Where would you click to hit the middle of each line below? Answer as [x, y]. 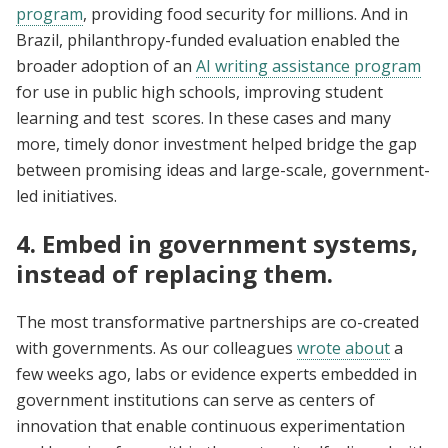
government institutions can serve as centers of [195, 399]
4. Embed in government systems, [217, 243]
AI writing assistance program [308, 65]
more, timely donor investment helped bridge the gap [216, 143]
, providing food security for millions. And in [245, 13]
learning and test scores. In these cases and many [203, 117]
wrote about [343, 347]
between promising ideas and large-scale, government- [223, 169]
